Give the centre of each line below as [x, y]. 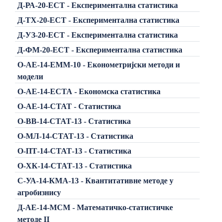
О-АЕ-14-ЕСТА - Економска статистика [89, 91]
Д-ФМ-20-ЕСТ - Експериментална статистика [100, 50]
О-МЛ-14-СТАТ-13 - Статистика [75, 136]
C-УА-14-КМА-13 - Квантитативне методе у [95, 180]
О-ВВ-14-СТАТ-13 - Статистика [74, 121]
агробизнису [39, 192]
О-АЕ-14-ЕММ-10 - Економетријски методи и [98, 64]
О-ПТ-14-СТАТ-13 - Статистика [74, 151]
